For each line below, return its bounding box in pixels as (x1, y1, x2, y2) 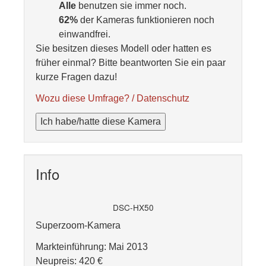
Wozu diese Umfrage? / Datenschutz (36, 93, 189, 103)
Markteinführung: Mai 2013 (36, 242, 148, 252)
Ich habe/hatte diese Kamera (40, 116, 161, 126)
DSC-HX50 (112, 201, 154, 213)
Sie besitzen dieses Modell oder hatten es (36, 43, 211, 53)
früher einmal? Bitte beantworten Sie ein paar (36, 58, 226, 68)
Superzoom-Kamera (36, 220, 121, 230)
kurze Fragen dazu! (36, 72, 117, 82)
